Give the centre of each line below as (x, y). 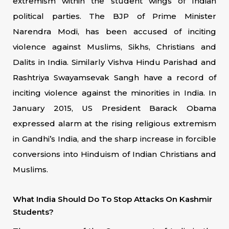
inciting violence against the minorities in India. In (114, 93)
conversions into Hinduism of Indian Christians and (114, 154)
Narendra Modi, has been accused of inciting (114, 31)
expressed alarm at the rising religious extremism (114, 123)
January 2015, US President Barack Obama (114, 108)
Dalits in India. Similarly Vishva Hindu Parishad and (114, 62)
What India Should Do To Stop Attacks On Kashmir (112, 199)
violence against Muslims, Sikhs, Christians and (114, 47)
